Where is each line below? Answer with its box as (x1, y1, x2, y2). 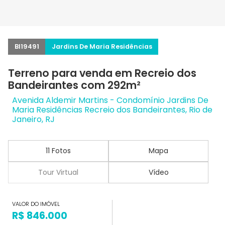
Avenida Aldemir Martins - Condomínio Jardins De (12, 94, 208, 106)
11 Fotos (45, 146, 71, 156)
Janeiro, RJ (12, 114, 55, 125)
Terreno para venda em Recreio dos (8, 66, 196, 80)
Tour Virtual (38, 167, 78, 177)
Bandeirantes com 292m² (8, 78, 141, 92)
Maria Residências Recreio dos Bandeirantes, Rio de (12, 104, 212, 116)
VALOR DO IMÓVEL (12, 200, 60, 208)
